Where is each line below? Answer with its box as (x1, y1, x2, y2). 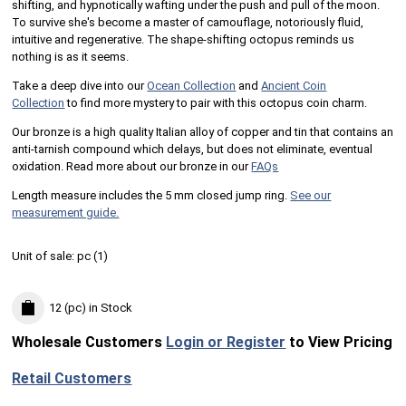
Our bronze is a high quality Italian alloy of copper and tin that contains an (12, 124, 394, 139)
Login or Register (166, 333, 286, 352)
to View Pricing (285, 333, 393, 352)
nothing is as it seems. (12, 49, 130, 63)
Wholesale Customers (12, 333, 167, 352)
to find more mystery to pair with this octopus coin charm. (64, 95, 368, 110)
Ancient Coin (261, 78, 327, 92)
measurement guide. (12, 205, 120, 219)
